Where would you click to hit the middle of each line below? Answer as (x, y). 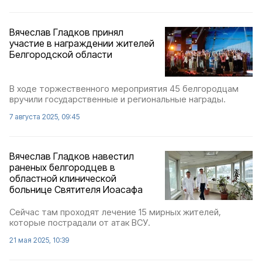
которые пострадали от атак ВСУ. (80, 223)
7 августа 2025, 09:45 (44, 116)
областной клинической (63, 178)
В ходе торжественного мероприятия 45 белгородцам (124, 88)
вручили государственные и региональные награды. (118, 99)
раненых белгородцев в (62, 167)
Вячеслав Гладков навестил (72, 156)
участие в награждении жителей (82, 44)
